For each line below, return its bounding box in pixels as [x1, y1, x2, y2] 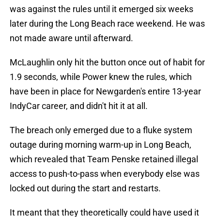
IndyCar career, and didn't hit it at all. [10, 101, 148, 111]
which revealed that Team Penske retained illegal [10, 154, 198, 165]
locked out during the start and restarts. [10, 183, 161, 194]
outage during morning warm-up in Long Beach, [10, 139, 191, 150]
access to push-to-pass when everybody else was [10, 169, 200, 179]
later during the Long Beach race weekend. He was [10, 18, 205, 29]
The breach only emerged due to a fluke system [10, 125, 192, 136]
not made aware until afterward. [10, 33, 133, 44]
